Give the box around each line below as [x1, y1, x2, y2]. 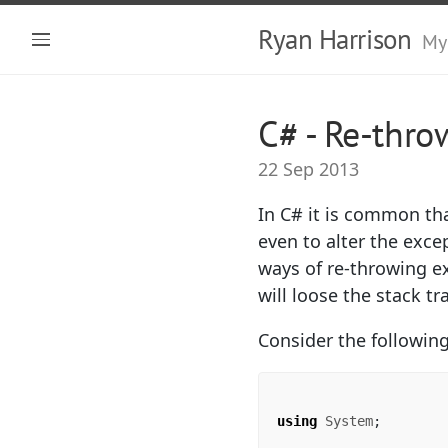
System [325, 413, 373, 429]
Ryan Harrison [258, 22, 412, 56]
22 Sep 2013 [258, 157, 359, 181]
